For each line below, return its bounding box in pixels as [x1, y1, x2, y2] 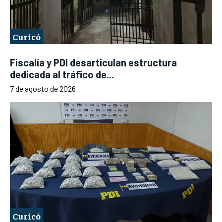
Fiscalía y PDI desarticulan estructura [10, 56, 177, 69]
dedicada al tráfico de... [10, 68, 114, 81]
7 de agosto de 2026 [10, 84, 76, 94]
